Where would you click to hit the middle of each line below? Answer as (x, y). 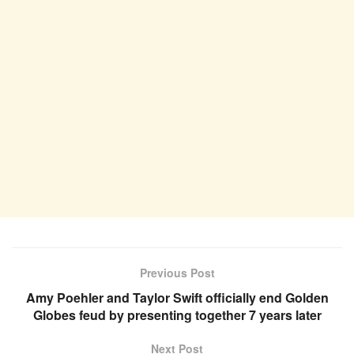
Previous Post (177, 272)
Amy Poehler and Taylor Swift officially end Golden (177, 297)
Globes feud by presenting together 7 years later (177, 314)
